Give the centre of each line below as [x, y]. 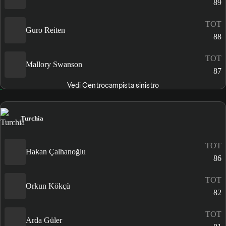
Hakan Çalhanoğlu [56, 152]
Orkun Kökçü [48, 186]
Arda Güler [44, 220]
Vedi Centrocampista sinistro [113, 85]
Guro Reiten [45, 30]
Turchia [32, 118]
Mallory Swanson [54, 65]
